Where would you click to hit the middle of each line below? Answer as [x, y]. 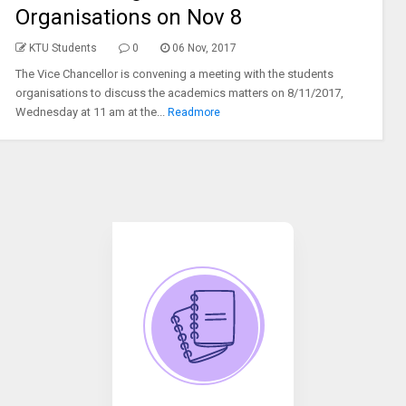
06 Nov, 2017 [204, 48]
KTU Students [63, 48]
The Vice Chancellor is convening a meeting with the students [174, 74]
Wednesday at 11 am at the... [90, 112]
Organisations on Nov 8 [128, 17]
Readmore [194, 112]
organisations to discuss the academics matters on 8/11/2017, [179, 93]
